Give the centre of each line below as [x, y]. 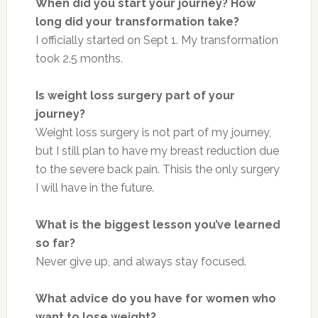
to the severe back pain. [99, 169]
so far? [55, 243]
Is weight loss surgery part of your [135, 95]
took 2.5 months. [80, 58]
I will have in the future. [94, 187]
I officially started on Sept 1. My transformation [157, 40]
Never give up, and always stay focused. [142, 261]
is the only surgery [232, 169]
